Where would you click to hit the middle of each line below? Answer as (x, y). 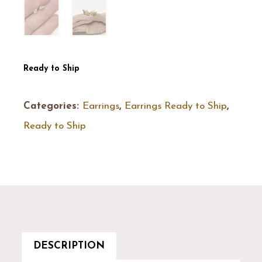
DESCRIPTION (69, 246)
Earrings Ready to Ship (176, 106)
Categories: (53, 106)
